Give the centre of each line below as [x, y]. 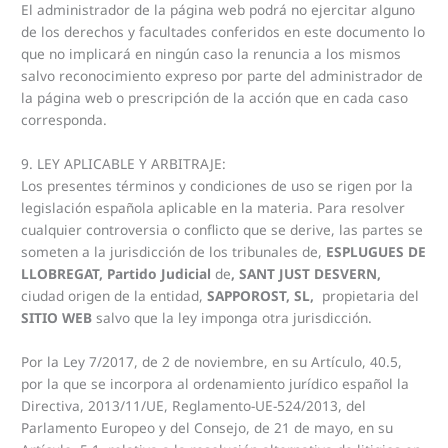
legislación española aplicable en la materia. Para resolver [213, 207]
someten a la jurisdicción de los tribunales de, [174, 251]
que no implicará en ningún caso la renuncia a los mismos [211, 53]
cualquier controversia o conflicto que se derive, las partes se [222, 229]
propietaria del [369, 295]
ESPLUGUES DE [376, 251]
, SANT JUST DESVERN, [306, 273]
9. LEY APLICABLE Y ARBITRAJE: [124, 163]
